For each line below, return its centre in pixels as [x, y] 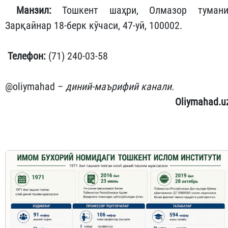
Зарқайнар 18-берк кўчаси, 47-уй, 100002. [94, 25]
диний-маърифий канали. [121, 86]
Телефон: [27, 56]
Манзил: [34, 10]
